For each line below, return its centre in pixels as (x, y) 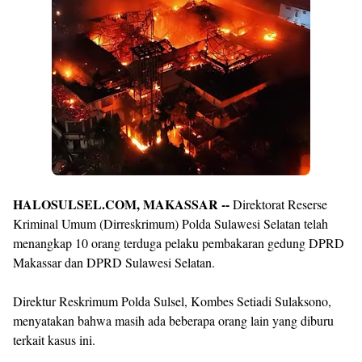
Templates (44, 81)
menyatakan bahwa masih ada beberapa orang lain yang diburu (173, 320)
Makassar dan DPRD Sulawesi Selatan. (116, 262)
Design (34, 33)
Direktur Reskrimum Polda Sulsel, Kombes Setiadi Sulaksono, (172, 301)
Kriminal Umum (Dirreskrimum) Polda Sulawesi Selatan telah (170, 223)
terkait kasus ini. (54, 339)
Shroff (32, 65)
